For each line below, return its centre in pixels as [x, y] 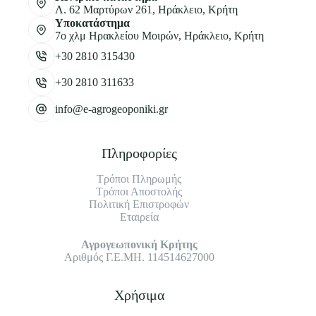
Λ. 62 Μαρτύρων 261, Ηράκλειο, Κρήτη [146, 9]
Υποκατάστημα [92, 23]
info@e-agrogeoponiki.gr [111, 109]
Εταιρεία [139, 217]
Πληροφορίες [139, 153]
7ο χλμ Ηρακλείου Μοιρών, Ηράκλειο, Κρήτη [159, 36]
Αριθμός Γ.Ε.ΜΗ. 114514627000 [139, 257]
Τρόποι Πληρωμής [139, 179]
